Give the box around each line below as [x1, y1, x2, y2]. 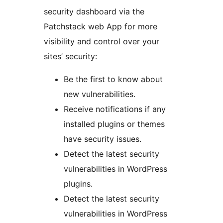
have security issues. [64, 134, 141, 144]
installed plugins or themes [64, 119, 165, 129]
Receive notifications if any [64, 104, 166, 114]
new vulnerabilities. [64, 89, 135, 100]
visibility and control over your [44, 36, 159, 47]
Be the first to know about [64, 74, 163, 85]
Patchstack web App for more [44, 21, 157, 32]
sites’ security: [44, 51, 97, 62]
